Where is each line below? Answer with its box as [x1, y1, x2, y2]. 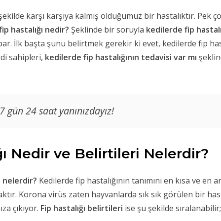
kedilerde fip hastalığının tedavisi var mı [45, 52, 197, 63]
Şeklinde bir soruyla [71, 24, 146, 36]
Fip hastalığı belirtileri [40, 202, 123, 214]
